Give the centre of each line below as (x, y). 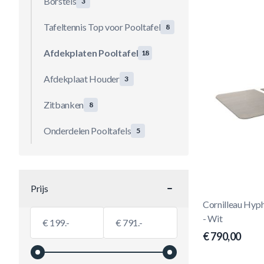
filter (48, 202)
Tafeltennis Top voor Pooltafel (102, 27)
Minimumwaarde (63, 214)
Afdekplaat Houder (82, 79)
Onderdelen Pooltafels (88, 131)
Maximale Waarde (139, 214)
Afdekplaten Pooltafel (91, 53)
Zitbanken (64, 105)
